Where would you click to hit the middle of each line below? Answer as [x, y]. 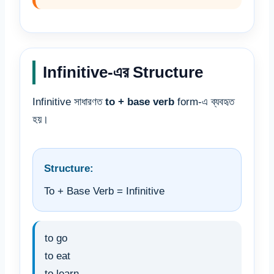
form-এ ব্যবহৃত [204, 102]
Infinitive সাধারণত [69, 102]
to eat [57, 256]
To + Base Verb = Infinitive [104, 191]
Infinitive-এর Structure [123, 72]
